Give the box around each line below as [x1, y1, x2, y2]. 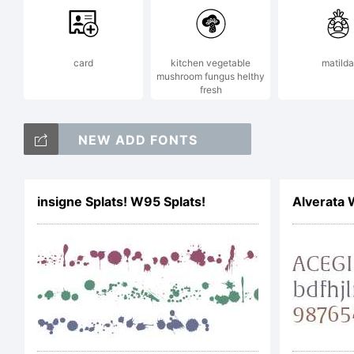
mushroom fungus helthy [156, 70, 265, 82]
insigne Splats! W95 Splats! [36, 194, 205, 209]
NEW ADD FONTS [77, 132, 198, 148]
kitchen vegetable [171, 57, 250, 69]
